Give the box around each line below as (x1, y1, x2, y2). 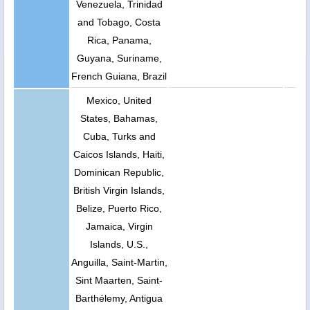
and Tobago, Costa (77, 16, 161, 28)
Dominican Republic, (74, 166, 164, 178)
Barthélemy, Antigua (75, 292, 163, 304)
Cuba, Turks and (82, 130, 156, 142)
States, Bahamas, (80, 112, 158, 124)
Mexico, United (86, 94, 152, 106)
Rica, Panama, (86, 34, 152, 46)
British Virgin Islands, (73, 184, 165, 196)
